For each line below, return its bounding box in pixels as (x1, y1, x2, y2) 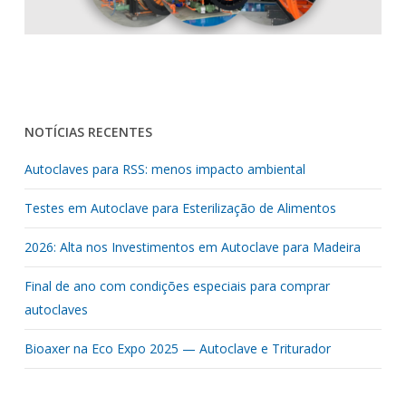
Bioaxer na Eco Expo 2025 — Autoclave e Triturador (24, 340, 331, 358)
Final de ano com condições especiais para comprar (24, 277, 330, 295)
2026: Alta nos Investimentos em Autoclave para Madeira (24, 238, 361, 256)
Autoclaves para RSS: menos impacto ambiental (24, 160, 305, 179)
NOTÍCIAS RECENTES (24, 123, 152, 141)
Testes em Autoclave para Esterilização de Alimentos (24, 199, 336, 217)
